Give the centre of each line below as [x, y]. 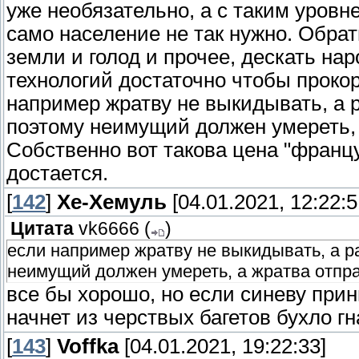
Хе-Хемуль [112, 202]
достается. [57, 173]
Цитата [42, 229]
